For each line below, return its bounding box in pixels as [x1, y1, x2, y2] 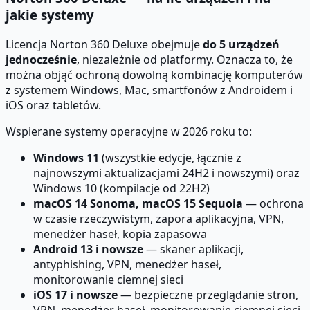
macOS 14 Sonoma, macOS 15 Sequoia [33, 195, 243, 211]
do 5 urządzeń [203, 36, 280, 52]
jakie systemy [6, 6, 94, 24]
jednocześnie [6, 51, 77, 67]
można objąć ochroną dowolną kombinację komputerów [6, 66, 303, 82]
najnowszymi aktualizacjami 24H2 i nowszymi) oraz [33, 165, 300, 181]
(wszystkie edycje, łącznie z [99, 149, 241, 165]
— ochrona [243, 195, 304, 211]
